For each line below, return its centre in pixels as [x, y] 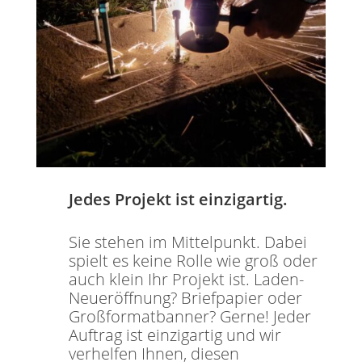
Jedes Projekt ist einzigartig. [178, 200]
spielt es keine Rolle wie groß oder [193, 261]
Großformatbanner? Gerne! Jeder [189, 317]
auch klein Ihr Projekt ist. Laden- [186, 280]
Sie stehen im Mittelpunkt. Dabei [187, 242]
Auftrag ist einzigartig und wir [175, 335]
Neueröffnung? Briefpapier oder [185, 298]
